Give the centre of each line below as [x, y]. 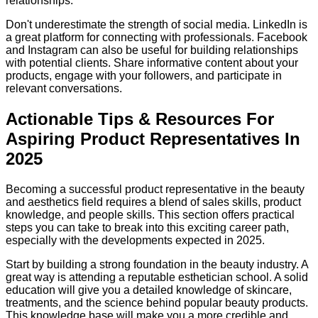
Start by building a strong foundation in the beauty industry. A [157, 264]
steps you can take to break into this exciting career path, [147, 227]
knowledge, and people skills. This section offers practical [150, 214]
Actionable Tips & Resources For [140, 119]
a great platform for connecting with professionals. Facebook [157, 37]
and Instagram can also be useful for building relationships [152, 50]
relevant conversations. [64, 88]
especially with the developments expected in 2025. [135, 240]
